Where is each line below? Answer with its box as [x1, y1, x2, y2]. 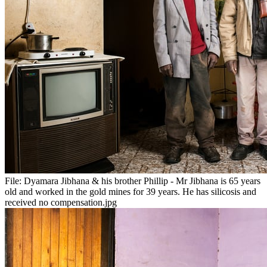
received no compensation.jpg [5, 197, 117, 208]
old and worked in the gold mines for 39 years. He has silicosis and [5, 187, 256, 197]
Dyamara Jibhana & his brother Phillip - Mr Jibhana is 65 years [24, 176, 260, 187]
